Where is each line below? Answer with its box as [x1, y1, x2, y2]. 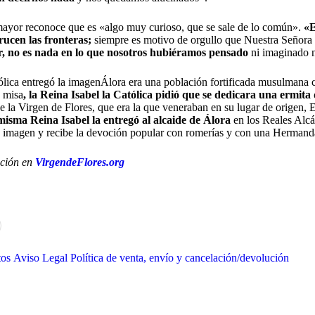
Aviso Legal [13, 251, 67, 264]
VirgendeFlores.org [34, 156, 124, 169]
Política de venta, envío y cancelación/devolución [70, 251, 289, 264]
